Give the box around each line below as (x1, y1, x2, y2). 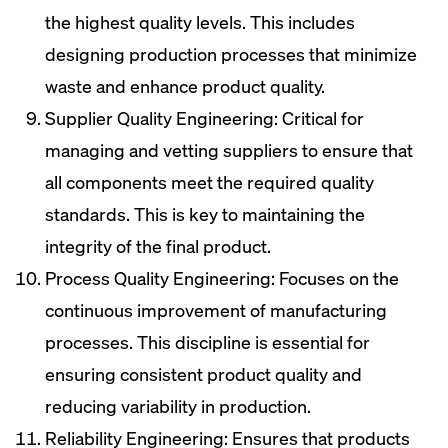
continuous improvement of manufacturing (45, 298, 387, 322)
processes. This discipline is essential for (45, 330, 370, 354)
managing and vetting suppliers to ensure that (45, 138, 413, 162)
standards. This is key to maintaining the (45, 202, 365, 226)
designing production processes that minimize (45, 42, 417, 66)
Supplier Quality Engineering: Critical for (45, 106, 364, 130)
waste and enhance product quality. (45, 74, 325, 98)
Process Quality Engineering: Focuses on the (45, 266, 399, 290)
